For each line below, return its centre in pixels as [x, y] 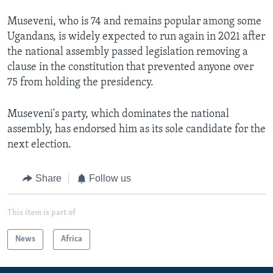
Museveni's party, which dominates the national [118, 115]
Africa [72, 239]
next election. [39, 145]
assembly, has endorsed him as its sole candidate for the [136, 130]
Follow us [110, 179]
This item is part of [41, 213]
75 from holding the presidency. [80, 83]
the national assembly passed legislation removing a [128, 52]
